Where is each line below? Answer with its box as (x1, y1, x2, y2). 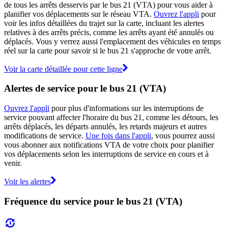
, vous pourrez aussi (151, 131, 215, 140)
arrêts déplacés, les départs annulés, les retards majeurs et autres (4, 122, 207, 131)
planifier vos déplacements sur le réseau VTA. (4, 9, 154, 18)
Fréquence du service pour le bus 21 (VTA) (4, 195, 182, 207)
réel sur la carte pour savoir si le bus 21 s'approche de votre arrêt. (4, 46, 211, 55)
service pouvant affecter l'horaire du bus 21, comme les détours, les (4, 113, 218, 122)
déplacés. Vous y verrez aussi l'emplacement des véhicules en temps (4, 37, 221, 46)
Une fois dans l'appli (85, 131, 151, 140)
